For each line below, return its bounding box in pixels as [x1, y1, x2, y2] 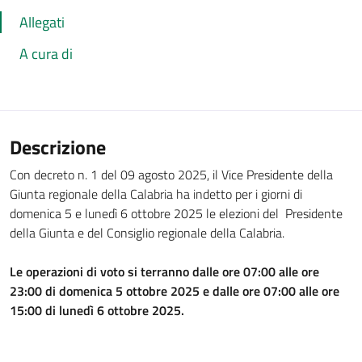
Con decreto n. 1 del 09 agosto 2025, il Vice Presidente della [10, 165, 333, 184]
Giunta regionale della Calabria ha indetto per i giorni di [10, 184, 302, 204]
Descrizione [10, 133, 106, 162]
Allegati [19, 11, 65, 33]
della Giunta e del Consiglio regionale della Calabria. [10, 223, 284, 242]
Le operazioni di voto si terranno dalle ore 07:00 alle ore [10, 262, 319, 281]
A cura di [19, 43, 73, 65]
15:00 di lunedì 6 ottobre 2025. [10, 301, 187, 320]
